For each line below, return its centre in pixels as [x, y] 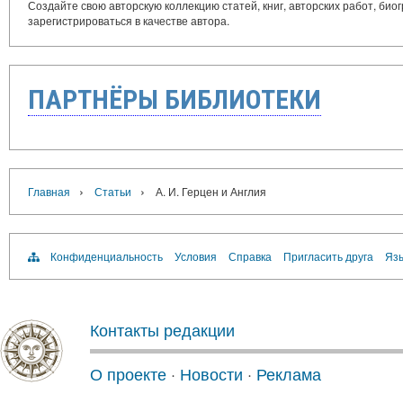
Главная [49, 191]
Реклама [289, 373]
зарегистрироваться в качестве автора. [129, 20]
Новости [211, 373]
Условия [196, 255]
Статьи [113, 191]
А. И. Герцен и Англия [211, 191]
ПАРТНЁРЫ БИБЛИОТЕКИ [175, 99]
